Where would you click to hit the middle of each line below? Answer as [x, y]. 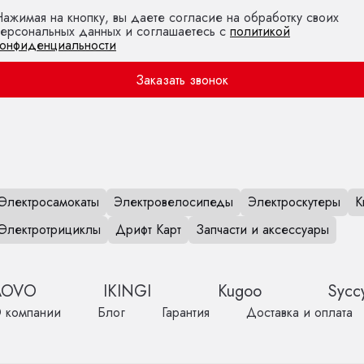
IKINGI [128, 292]
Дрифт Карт [149, 230]
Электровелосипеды [174, 202]
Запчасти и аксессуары [263, 230]
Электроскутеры [295, 202]
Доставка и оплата [300, 313]
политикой [260, 32]
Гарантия [186, 313]
